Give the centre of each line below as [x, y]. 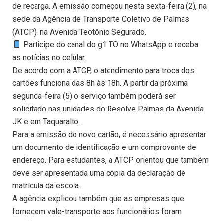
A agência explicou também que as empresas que [98, 199]
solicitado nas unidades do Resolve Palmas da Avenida [108, 109]
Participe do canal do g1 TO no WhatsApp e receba [110, 45]
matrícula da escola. [46, 186]
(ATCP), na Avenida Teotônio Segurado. [79, 32]
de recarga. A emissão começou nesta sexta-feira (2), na [110, 6]
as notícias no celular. [49, 58]
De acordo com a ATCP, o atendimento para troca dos [103, 71]
